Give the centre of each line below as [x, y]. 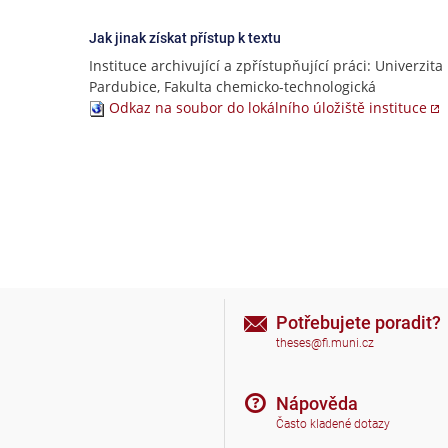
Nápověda [317, 403]
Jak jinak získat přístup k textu [185, 38]
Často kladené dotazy [333, 424]
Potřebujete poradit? [358, 322]
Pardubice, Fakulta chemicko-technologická [232, 86]
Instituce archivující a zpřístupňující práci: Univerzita [266, 65]
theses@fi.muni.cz [325, 343]
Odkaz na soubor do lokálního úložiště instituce [268, 107]
